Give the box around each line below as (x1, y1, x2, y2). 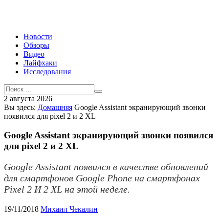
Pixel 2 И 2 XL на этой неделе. (4, 183, 130, 195)
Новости (23, 32, 52, 41)
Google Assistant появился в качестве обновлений (4, 161, 208, 172)
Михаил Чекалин (41, 204, 98, 213)
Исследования (23, 67, 71, 76)
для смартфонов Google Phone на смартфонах (4, 172, 200, 183)
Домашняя (38, 103, 72, 111)
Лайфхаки (23, 59, 57, 67)
